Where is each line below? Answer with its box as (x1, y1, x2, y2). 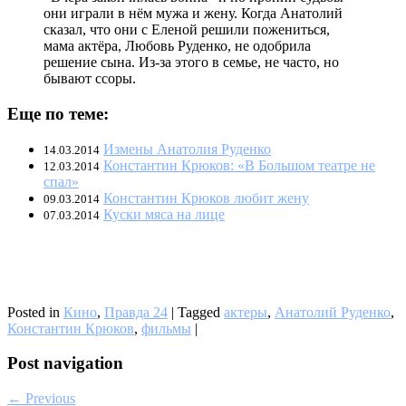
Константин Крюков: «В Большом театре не (103, 157, 375, 173)
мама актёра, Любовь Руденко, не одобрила (43, 38, 311, 54)
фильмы (141, 320, 191, 336)
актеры (224, 304, 267, 320)
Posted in (7, 304, 63, 320)
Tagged (178, 304, 224, 320)
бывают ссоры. (43, 71, 136, 87)
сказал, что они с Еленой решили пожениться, (43, 22, 330, 38)
